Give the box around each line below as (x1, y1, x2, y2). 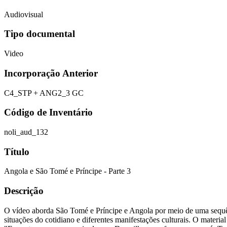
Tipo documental (4, 28, 75, 40)
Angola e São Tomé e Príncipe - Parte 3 (4, 167, 131, 176)
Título (4, 146, 29, 157)
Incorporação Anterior (4, 67, 98, 79)
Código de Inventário (4, 107, 93, 118)
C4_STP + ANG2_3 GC (4, 88, 84, 97)
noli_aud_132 (4, 127, 48, 136)
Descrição (4, 185, 44, 197)
